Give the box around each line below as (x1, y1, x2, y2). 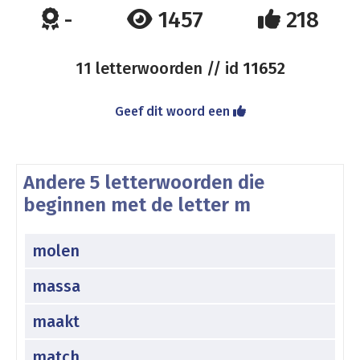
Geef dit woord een (114, 104, 233, 119)
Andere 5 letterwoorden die (23, 171, 264, 194)
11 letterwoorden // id (75, 59, 243, 78)
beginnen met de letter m (23, 194, 251, 216)
